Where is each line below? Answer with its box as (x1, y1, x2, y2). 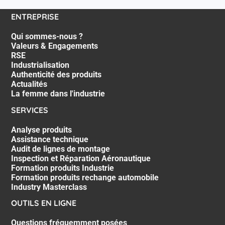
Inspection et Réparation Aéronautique (11, 153, 151, 163)
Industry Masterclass (11, 182, 87, 192)
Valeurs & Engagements (11, 41, 98, 51)
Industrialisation (11, 60, 69, 70)
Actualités (11, 79, 47, 89)
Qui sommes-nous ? (11, 32, 83, 42)
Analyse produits (11, 125, 72, 135)
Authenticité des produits (11, 70, 101, 80)
